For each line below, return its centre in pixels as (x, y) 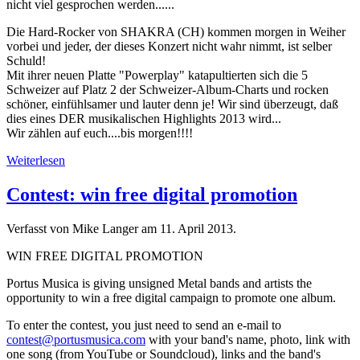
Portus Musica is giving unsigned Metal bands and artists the (159, 284)
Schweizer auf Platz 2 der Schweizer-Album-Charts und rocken (168, 90)
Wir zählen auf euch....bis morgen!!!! (100, 133)
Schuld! (26, 61)
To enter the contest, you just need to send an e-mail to (144, 325)
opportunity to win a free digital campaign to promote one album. (171, 298)
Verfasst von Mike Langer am (83, 229)
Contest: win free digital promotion (152, 195)
